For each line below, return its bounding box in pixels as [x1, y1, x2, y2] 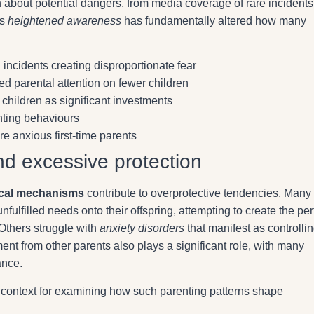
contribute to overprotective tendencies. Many [84, 187, 311, 200]
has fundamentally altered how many [121, 15, 306, 27]
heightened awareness [8, 15, 121, 27]
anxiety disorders [100, 222, 184, 235]
